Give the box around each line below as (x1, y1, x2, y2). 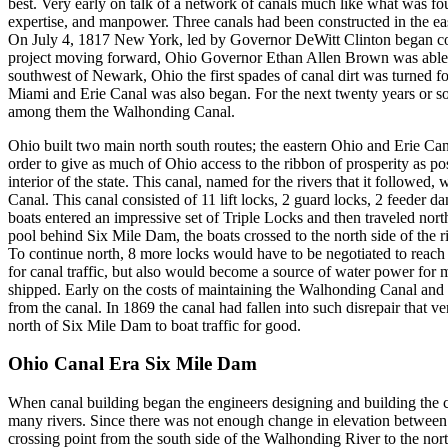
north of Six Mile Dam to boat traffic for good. (8, 316, 301, 334)
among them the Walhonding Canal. (8, 102, 235, 120)
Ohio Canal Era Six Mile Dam (8, 353, 257, 375)
